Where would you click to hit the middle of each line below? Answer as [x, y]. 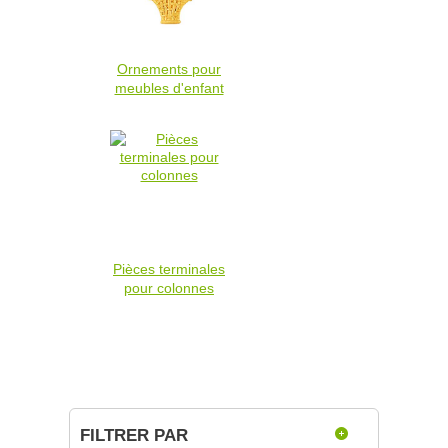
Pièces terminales [169, 268]
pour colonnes [169, 287]
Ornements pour [169, 68]
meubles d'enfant [169, 87]
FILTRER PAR [134, 435]
